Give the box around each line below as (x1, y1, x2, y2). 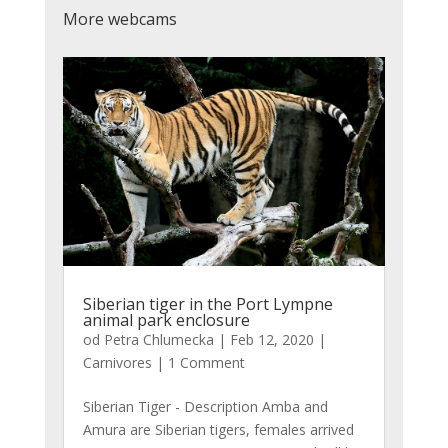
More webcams (62, 7, 177, 30)
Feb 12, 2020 (229, 329, 314, 349)
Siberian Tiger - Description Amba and (82, 396, 328, 416)
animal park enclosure (82, 308, 250, 331)
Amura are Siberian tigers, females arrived (82, 419, 354, 439)
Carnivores (82, 352, 152, 372)
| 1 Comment (151, 352, 245, 372)
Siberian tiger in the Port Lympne (82, 292, 333, 315)
